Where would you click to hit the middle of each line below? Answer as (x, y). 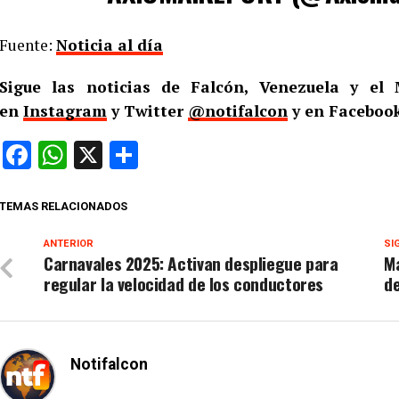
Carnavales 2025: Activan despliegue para (191, 264)
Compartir (201, 155)
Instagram (65, 111)
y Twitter (147, 111)
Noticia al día (110, 45)
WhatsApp (131, 155)
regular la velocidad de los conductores (184, 284)
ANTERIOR (69, 244)
